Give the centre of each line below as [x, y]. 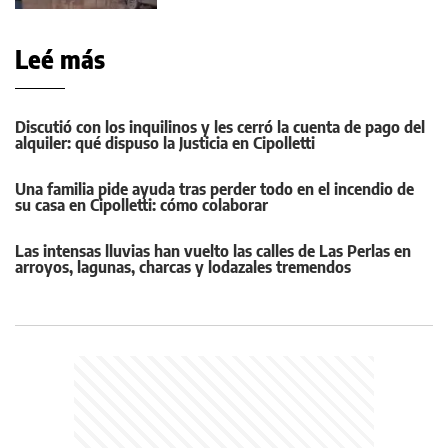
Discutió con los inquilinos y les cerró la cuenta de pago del [220, 127]
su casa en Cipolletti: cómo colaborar [141, 205]
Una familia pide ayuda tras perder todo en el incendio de [214, 189]
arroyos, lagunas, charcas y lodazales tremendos [183, 267]
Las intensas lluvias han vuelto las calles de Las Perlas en [213, 251]
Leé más [60, 59]
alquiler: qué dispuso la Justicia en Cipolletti [165, 143]
